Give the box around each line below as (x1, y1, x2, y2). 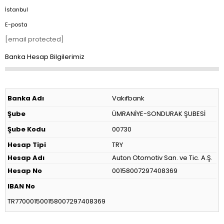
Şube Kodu (7, 124, 45, 134)
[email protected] (4, 34, 64, 44)
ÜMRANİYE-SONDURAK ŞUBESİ (111, 109, 205, 119)
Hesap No (7, 166, 42, 176)
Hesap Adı (7, 153, 44, 163)
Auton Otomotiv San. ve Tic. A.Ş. (111, 153, 212, 163)
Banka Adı (7, 93, 44, 103)
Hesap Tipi (7, 140, 46, 150)
